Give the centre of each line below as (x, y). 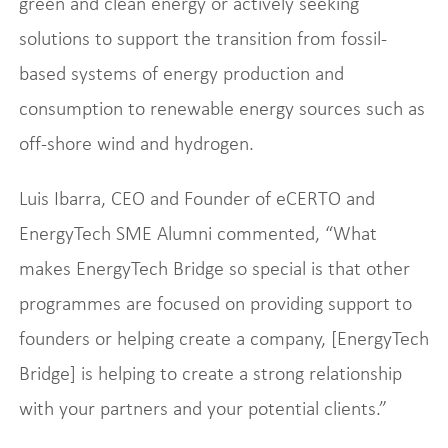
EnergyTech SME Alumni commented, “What (197, 232)
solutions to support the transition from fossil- (202, 37)
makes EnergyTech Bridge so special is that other (214, 267)
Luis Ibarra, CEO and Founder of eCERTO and (196, 197)
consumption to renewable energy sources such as (221, 107)
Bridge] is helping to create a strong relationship (210, 372)
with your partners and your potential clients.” (202, 407)
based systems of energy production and (181, 72)
